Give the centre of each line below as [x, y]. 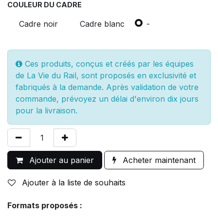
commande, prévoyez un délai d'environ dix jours [107, 99]
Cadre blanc [102, 24]
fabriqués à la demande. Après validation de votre [107, 87]
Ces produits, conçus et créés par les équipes [108, 64]
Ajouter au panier [60, 160]
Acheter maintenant [158, 160]
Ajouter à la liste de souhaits [74, 182]
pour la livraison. [46, 110]
